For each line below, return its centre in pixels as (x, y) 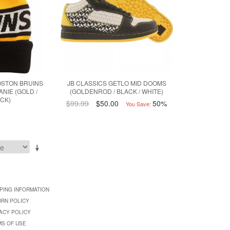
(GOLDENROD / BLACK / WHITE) (117, 91)
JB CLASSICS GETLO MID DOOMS (117, 83)
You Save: (139, 103)
